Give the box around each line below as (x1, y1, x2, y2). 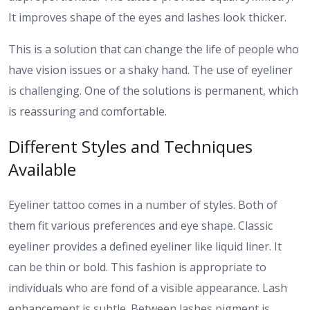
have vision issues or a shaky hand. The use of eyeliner (8, 62, 293, 77)
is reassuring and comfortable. (8, 103, 167, 119)
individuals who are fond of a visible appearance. (8, 280, 262, 296)
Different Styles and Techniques (8, 135, 253, 158)
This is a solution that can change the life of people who (8, 41, 299, 57)
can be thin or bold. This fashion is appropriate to (8, 259, 266, 275)
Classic (238, 218, 273, 234)
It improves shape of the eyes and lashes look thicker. (8, 9, 286, 25)
